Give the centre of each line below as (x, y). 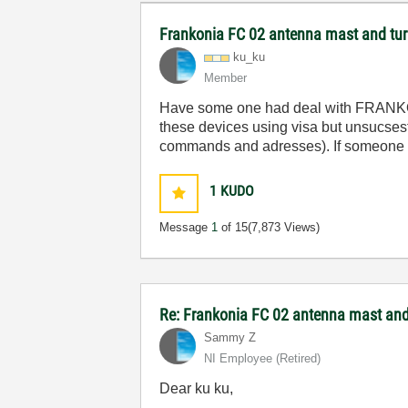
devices (224, 127)
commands (195, 146)
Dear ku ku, (197, 388)
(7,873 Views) (284, 227)
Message (186, 227)
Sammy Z (230, 337)
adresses (292, 146)
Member (226, 78)
